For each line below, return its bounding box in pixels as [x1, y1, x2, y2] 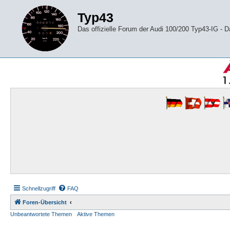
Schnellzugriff [22, 185, 55, 191]
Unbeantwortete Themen [10, 211, 72, 217]
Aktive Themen [77, 211, 114, 217]
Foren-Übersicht [23, 199, 67, 205]
